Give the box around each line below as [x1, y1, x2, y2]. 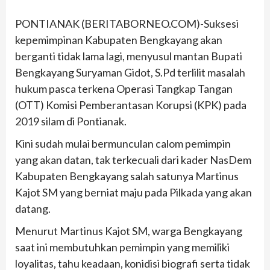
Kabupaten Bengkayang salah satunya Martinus [15, 169, 239, 183]
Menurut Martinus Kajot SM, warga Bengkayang [15, 224, 242, 238]
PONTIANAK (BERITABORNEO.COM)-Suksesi [15, 17, 239, 31]
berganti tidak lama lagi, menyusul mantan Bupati [15, 49, 242, 63]
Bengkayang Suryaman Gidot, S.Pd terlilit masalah [15, 66, 245, 80]
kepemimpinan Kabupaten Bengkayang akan [15, 33, 222, 47]
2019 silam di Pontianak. [15, 115, 127, 128]
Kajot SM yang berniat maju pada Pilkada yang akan [15, 186, 252, 199]
